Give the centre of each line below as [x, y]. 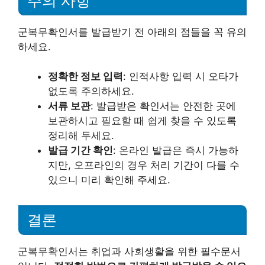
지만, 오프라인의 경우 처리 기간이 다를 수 [144, 165]
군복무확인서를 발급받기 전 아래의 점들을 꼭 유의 [132, 32]
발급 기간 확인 [80, 151]
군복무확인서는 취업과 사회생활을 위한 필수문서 [129, 251]
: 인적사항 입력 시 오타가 [181, 77]
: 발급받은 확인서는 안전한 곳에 [163, 106]
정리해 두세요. [81, 136]
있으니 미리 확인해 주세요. [109, 180]
